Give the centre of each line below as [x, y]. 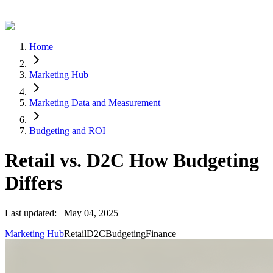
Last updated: [31, 213]
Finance [161, 233]
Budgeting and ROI [67, 130]
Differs [34, 183]
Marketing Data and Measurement [95, 102]
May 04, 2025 [91, 213]
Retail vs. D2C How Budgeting [132, 161]
